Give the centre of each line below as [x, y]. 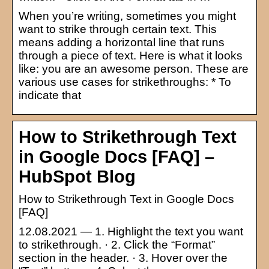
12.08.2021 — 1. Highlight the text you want [131, 231]
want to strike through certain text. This [118, 29]
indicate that [50, 95]
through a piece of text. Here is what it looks [131, 55]
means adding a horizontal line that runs [122, 42]
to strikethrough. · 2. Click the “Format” [117, 244]
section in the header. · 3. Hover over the [123, 258]
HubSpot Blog [77, 176]
